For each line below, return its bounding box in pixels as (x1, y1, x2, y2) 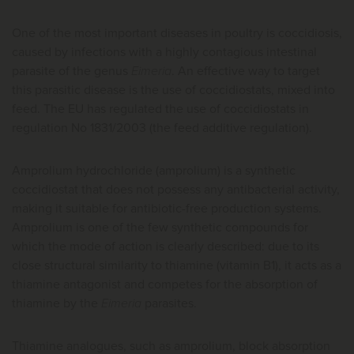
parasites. (141, 297, 197, 310)
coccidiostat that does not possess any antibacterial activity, (12, 183, 340, 196)
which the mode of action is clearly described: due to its (12, 240, 319, 253)
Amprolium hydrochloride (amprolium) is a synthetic (12, 164, 296, 177)
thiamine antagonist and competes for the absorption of (12, 278, 318, 291)
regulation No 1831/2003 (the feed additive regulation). (12, 122, 312, 134)
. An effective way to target (171, 65, 320, 77)
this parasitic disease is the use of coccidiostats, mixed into (12, 84, 335, 96)
